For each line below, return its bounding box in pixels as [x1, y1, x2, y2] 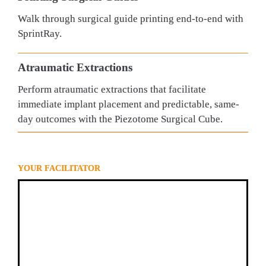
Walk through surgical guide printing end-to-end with [17, 13, 243, 25]
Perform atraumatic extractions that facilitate [17, 83, 206, 95]
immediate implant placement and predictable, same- [17, 98, 239, 110]
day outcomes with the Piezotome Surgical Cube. [17, 113, 223, 125]
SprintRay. [17, 28, 62, 40]
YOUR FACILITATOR [17, 164, 100, 173]
